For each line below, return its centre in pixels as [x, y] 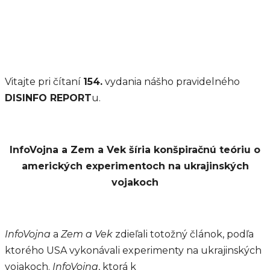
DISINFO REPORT [48, 98]
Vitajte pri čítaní [44, 82]
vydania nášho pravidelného [171, 82]
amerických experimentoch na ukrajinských [135, 166]
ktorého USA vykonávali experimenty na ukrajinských [133, 250]
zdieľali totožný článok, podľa [183, 234]
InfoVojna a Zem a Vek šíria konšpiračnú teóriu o [135, 150]
